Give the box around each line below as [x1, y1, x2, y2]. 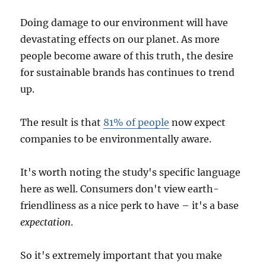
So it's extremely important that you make [20, 249, 223, 262]
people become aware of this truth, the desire [20, 50, 234, 62]
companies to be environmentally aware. [20, 133, 212, 145]
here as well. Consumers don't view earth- [20, 183, 220, 195]
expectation [20, 216, 71, 229]
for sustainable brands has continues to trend [20, 66, 235, 79]
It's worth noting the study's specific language [20, 166, 241, 179]
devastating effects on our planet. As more [20, 33, 220, 46]
